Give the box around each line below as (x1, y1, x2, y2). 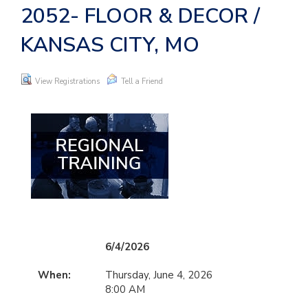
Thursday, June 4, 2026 (105, 268, 212, 282)
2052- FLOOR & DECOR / (21, 2, 260, 30)
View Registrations (35, 76, 100, 87)
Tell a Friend (121, 76, 163, 87)
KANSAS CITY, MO (21, 31, 199, 59)
